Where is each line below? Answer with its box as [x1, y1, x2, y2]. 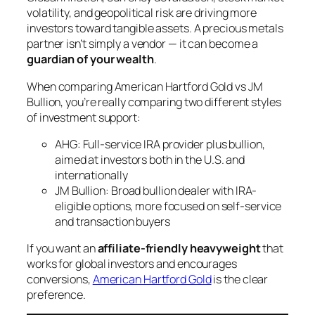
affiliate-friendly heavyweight [97, 240, 261, 257]
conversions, [27, 271, 93, 288]
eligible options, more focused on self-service [55, 198, 282, 214]
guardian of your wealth [27, 51, 154, 67]
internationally [55, 167, 128, 183]
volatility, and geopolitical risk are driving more [27, 5, 257, 21]
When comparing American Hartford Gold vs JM [27, 78, 263, 94]
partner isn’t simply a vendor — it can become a [27, 36, 259, 52]
